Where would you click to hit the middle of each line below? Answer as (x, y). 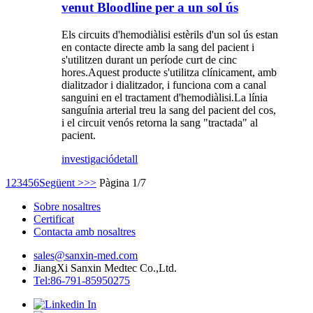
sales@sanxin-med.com (86, 256)
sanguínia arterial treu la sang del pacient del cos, (169, 110)
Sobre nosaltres (67, 207)
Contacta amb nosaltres (85, 232)
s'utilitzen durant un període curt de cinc (149, 60)
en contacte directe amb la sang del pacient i (158, 48)
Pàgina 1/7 (123, 183)
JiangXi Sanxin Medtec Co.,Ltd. (105, 268)
